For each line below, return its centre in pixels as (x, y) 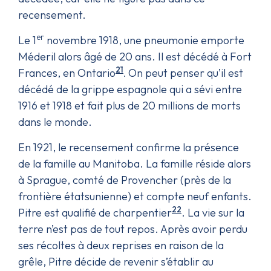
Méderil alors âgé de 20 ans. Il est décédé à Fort (135, 56)
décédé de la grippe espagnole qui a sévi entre (130, 89)
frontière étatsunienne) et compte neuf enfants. (135, 196)
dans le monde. (55, 122)
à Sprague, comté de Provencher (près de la (125, 180)
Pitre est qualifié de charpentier (95, 212)
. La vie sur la (213, 212)
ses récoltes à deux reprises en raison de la (121, 245)
